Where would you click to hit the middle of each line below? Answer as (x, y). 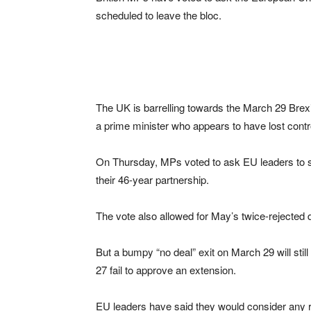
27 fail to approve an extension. (166, 269)
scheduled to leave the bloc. (159, 15)
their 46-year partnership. (152, 179)
